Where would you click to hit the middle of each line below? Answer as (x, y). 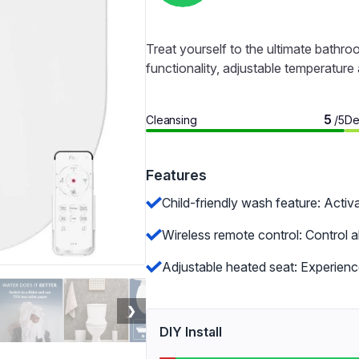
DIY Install (191, 332)
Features (176, 175)
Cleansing (171, 119)
